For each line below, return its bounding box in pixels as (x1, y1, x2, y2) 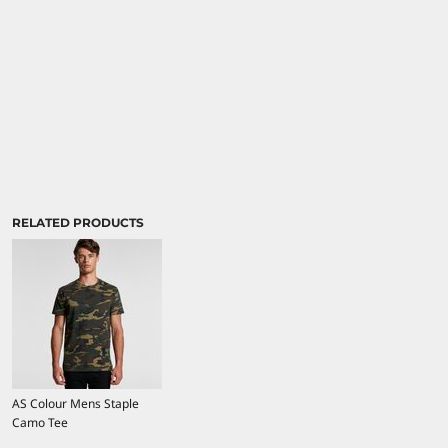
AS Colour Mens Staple (12, 394, 139, 412)
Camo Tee (12, 413, 68, 431)
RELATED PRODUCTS (12, 214, 144, 230)
